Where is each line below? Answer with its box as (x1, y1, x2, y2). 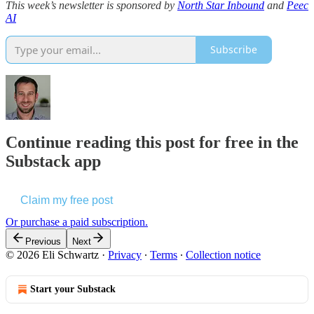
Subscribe (210, 43, 257, 57)
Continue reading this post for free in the (6, 133, 299, 152)
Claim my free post (20, 194, 113, 207)
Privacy (108, 249, 142, 261)
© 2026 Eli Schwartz (6, 249, 99, 261)
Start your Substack (30, 284, 116, 295)
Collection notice (186, 249, 261, 261)
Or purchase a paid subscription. (6, 216, 148, 228)
